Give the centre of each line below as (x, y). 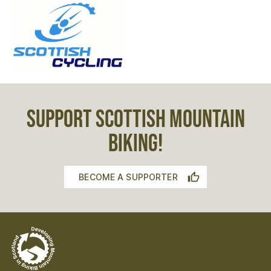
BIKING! (135, 144)
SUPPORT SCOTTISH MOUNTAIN (135, 120)
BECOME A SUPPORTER (128, 177)
